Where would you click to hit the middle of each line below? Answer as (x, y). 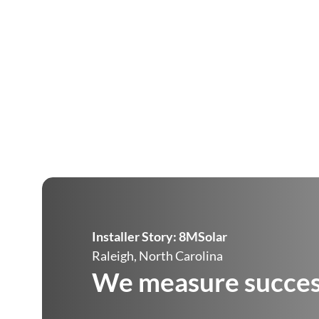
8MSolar (203, 236)
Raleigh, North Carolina (157, 256)
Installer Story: (135, 236)
